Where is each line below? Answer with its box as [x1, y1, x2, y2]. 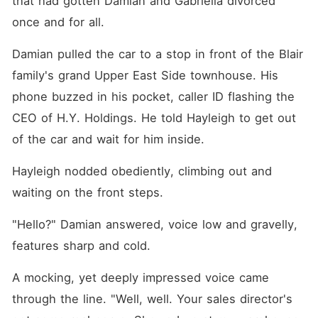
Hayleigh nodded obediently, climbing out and [11, 164, 272, 178]
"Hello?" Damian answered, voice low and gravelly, [11, 217, 297, 231]
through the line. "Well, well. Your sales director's [11, 292, 292, 306]
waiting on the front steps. [11, 185, 163, 199]
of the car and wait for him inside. [11, 132, 204, 146]
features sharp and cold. [11, 238, 150, 253]
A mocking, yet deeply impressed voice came [11, 270, 269, 285]
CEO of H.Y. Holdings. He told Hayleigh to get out [11, 111, 296, 125]
